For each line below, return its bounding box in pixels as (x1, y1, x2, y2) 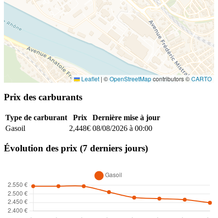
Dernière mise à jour (92, 113, 160, 122)
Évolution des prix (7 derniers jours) (4, 143, 148, 154)
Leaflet (80, 74, 99, 83)
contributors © (151, 74, 191, 83)
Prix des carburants (4, 92, 82, 103)
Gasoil (5, 124, 25, 132)
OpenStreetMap (109, 74, 151, 83)
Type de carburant (5, 113, 67, 122)
